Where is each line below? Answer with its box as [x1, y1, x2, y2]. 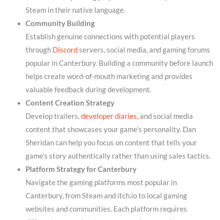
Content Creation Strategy [25, 99, 114, 108]
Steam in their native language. [25, 6, 125, 15]
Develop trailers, [25, 112, 81, 121]
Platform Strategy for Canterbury [25, 165, 137, 174]
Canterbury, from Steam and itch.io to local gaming [25, 192, 187, 200]
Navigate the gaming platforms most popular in [25, 178, 177, 187]
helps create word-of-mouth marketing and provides [25, 72, 192, 81]
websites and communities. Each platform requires [25, 205, 187, 214]
